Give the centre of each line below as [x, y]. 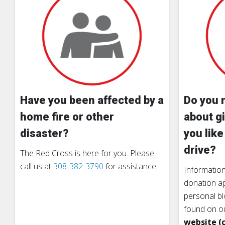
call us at [37, 166]
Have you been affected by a [92, 100]
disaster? [44, 133]
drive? [200, 150]
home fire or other [67, 117]
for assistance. [131, 166]
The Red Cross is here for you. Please [87, 153]
